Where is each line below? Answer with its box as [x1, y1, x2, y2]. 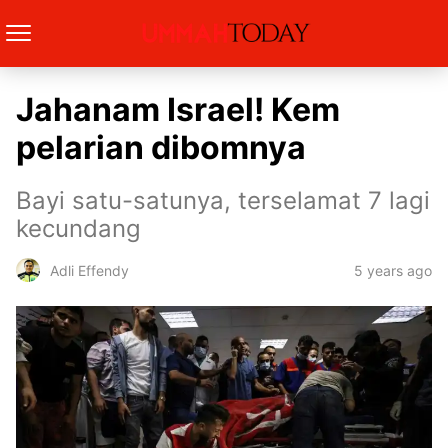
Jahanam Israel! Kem [16, 90, 340, 129]
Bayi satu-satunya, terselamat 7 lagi [16, 186, 430, 215]
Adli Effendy [50, 261, 129, 279]
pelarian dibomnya [16, 128, 306, 167]
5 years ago [354, 261, 432, 279]
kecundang [16, 214, 141, 243]
